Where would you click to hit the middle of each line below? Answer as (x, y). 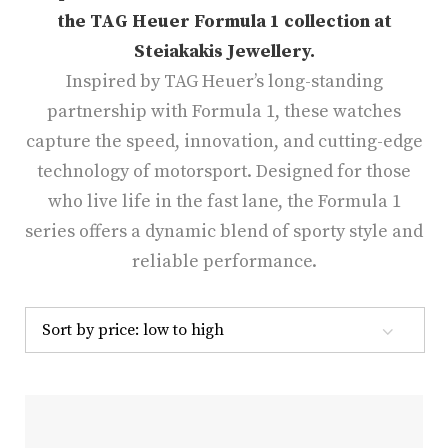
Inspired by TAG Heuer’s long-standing (224, 82)
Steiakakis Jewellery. (224, 52)
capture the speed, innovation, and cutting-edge (224, 142)
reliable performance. (224, 262)
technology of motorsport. (144, 172)
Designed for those (333, 172)
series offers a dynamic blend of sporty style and (224, 232)
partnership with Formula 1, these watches (224, 112)
